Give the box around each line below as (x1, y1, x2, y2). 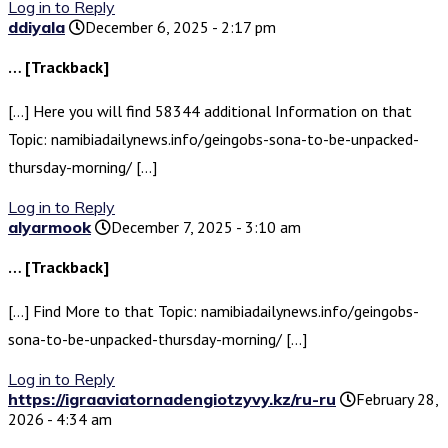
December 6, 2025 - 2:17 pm (85, 17, 276, 38)
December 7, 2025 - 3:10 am (111, 217, 301, 238)
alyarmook (8, 217, 91, 238)
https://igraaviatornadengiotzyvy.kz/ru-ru (8, 389, 336, 410)
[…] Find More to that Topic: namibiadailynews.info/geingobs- (8, 301, 419, 322)
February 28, (356, 389, 438, 410)
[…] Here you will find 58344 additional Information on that (8, 101, 412, 122)
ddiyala (8, 17, 65, 38)
